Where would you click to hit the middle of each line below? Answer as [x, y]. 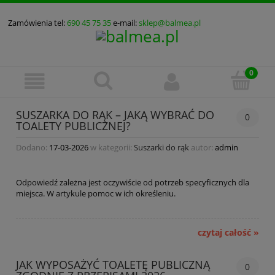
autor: [202, 147]
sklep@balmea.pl [170, 23]
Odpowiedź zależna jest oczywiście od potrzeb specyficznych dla [133, 182]
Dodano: [33, 147]
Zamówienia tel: [37, 23]
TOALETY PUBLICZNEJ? [73, 126]
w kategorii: [111, 147]
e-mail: [125, 23]
